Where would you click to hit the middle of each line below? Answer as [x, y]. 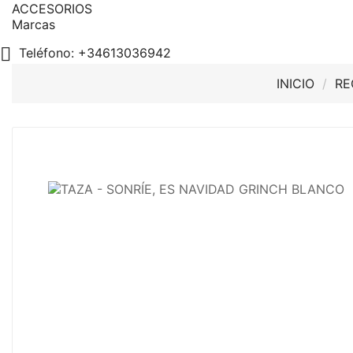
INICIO [295, 84]
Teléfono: [48, 53]
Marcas [33, 24]
